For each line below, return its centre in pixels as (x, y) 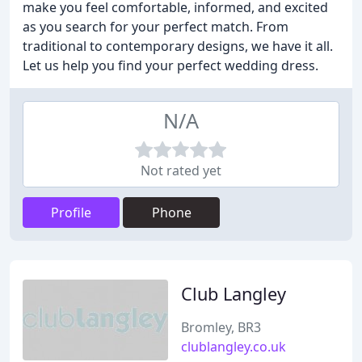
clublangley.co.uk (234, 347)
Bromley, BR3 (221, 327)
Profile (71, 213)
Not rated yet (181, 170)
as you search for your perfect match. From (156, 27)
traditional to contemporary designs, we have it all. (178, 46)
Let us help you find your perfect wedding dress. (170, 65)
